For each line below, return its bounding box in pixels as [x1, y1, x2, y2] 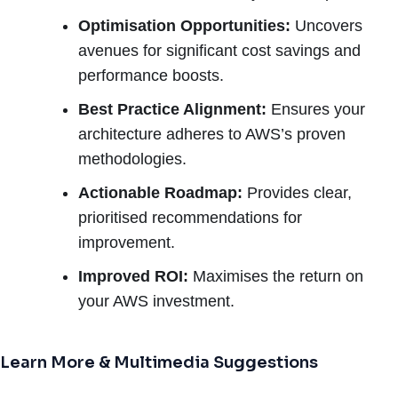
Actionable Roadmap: [78, 183, 243, 202]
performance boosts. [78, 66, 224, 84]
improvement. [78, 233, 175, 251]
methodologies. [78, 149, 187, 168]
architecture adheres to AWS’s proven [78, 124, 346, 143]
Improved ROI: [78, 267, 188, 285]
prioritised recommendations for [78, 208, 302, 227]
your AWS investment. [78, 291, 235, 310]
